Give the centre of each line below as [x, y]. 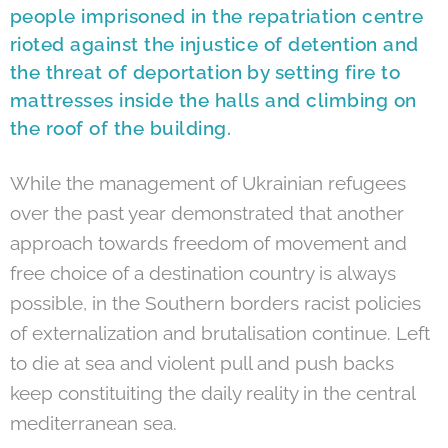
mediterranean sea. [93, 422]
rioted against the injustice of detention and [214, 43]
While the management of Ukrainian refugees [208, 182]
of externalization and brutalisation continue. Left [220, 332]
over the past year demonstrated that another [207, 212]
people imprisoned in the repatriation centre [217, 15]
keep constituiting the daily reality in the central [212, 392]
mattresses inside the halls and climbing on [213, 99]
